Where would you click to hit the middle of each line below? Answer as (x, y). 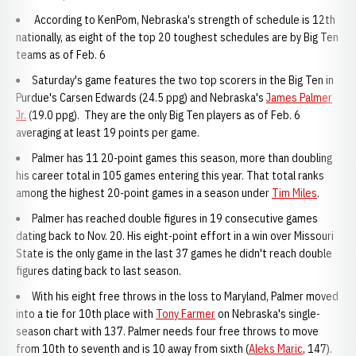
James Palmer (299, 98)
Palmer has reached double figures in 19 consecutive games (175, 219)
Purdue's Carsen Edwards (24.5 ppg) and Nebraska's (141, 98)
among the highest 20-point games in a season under (144, 193)
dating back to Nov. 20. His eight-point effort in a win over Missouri (175, 236)
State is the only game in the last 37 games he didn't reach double (174, 253)
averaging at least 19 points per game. (109, 133)
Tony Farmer (186, 314)
